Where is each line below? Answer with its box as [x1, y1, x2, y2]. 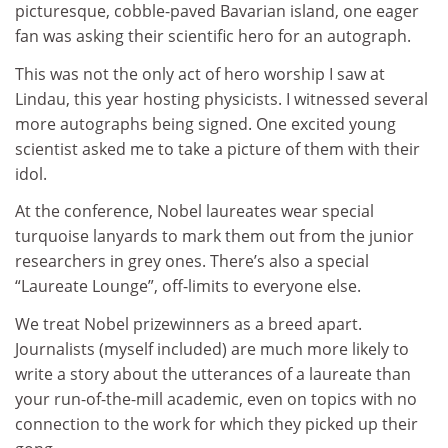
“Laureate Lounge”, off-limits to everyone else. [15, 275, 361, 298]
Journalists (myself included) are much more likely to [15, 337, 409, 360]
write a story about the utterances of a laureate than [15, 362, 411, 385]
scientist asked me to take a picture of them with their [15, 137, 420, 160]
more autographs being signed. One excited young [15, 112, 396, 135]
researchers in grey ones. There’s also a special [15, 250, 369, 273]
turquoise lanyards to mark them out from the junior [15, 225, 414, 248]
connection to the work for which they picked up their [15, 412, 418, 435]
